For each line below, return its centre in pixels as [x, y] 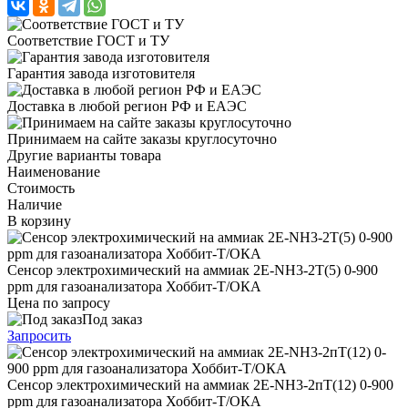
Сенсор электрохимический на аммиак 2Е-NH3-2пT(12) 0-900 [200, 384]
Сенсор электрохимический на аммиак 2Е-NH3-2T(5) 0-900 [193, 270]
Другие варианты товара [84, 155]
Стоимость [41, 188]
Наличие [35, 204]
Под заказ [112, 319]
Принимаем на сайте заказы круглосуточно [142, 138]
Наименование [54, 171]
